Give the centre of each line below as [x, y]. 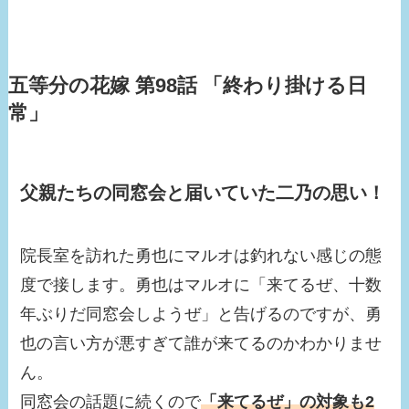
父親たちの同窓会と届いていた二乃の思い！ [203, 193]
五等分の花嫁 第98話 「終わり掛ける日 [187, 85]
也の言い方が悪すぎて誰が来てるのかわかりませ [201, 344]
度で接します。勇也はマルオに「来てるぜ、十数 [201, 285]
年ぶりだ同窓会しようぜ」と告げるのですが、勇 [201, 315]
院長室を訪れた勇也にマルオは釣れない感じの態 [201, 256]
